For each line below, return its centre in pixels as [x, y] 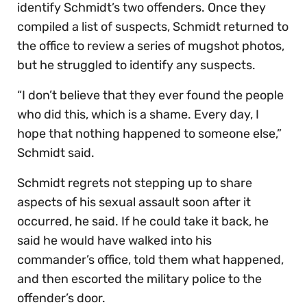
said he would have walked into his [114, 241]
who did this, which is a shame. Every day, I [138, 115]
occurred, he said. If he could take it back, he [143, 222]
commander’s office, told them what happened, [150, 260]
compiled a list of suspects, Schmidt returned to [153, 27]
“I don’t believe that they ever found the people [150, 96]
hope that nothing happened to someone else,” [149, 134]
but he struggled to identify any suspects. [136, 65]
